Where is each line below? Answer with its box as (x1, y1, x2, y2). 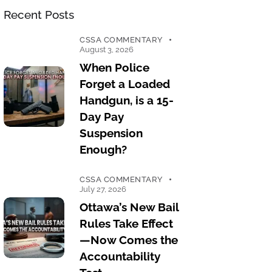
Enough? (80, 143, 127, 157)
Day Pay (80, 110, 124, 124)
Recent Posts (4, 8, 75, 22)
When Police (80, 61, 150, 75)
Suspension (80, 126, 143, 140)
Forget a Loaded (80, 77, 171, 91)
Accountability (80, 250, 161, 263)
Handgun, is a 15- (80, 93, 174, 107)
